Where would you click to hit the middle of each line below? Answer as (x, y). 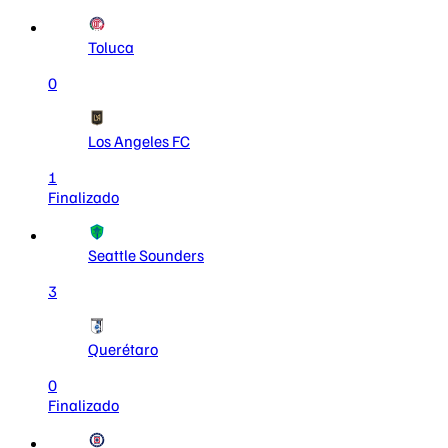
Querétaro (123, 349)
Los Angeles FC (139, 141)
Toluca (111, 47)
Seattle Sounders (146, 255)
